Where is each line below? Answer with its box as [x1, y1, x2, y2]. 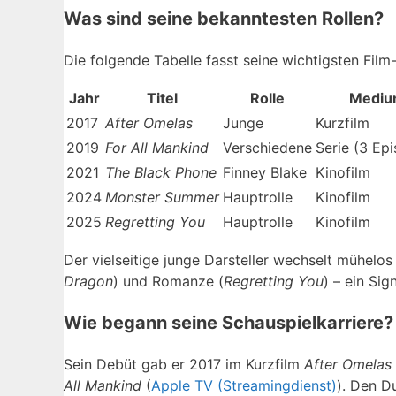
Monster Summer [105, 187, 219, 206]
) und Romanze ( [113, 271, 224, 290]
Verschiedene [223, 138, 312, 156]
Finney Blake [223, 163, 307, 181]
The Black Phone [105, 163, 217, 181]
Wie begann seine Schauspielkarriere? [64, 311, 393, 333]
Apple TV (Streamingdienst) [151, 376, 337, 394]
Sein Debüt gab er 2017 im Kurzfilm [64, 354, 304, 373]
